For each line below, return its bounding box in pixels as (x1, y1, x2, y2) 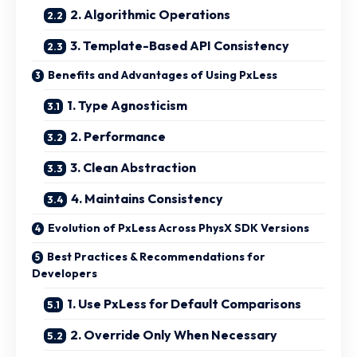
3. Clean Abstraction (70, 159, 196, 175)
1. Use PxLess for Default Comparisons (67, 295, 301, 312)
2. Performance (70, 127, 166, 144)
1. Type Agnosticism (67, 96, 187, 113)
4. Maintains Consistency (71, 190, 223, 206)
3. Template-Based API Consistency (70, 37, 289, 53)
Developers (32, 265, 97, 280)
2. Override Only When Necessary (70, 326, 277, 343)
